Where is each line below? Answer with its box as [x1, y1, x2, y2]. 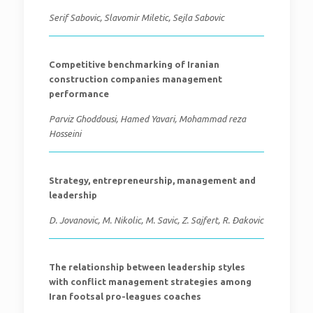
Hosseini [48, 129, 81, 138]
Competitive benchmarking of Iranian [48, 59, 219, 69]
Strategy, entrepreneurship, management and [48, 175, 256, 185]
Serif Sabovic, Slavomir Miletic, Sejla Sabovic [48, 13, 224, 22]
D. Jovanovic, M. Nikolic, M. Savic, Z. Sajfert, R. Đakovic [48, 215, 263, 225]
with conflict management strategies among [48, 277, 252, 286]
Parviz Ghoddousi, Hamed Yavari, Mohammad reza [48, 114, 246, 124]
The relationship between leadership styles [48, 262, 245, 272]
